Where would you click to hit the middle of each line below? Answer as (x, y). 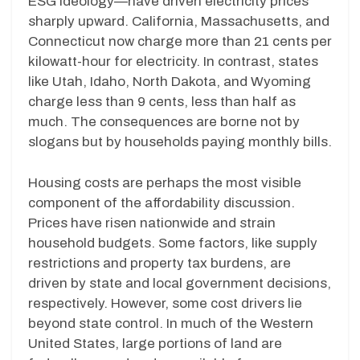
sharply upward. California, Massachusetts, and (179, 22)
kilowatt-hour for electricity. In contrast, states (173, 62)
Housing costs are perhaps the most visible (165, 182)
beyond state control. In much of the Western (171, 323)
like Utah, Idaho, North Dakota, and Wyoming (170, 82)
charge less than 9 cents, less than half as (162, 102)
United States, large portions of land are (155, 343)
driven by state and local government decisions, (180, 283)
